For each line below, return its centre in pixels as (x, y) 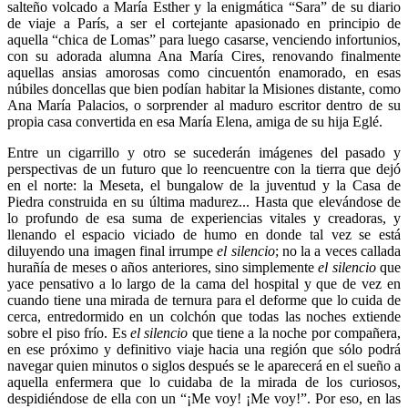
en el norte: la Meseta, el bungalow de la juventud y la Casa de (204, 185)
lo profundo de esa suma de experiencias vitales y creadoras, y (204, 218)
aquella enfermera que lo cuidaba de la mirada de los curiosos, (204, 382)
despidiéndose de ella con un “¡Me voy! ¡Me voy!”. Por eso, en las (204, 398)
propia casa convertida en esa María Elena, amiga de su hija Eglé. (195, 121)
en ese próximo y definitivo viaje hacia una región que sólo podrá (204, 349)
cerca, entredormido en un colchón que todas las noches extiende (204, 316)
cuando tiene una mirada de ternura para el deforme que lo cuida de (204, 300)
